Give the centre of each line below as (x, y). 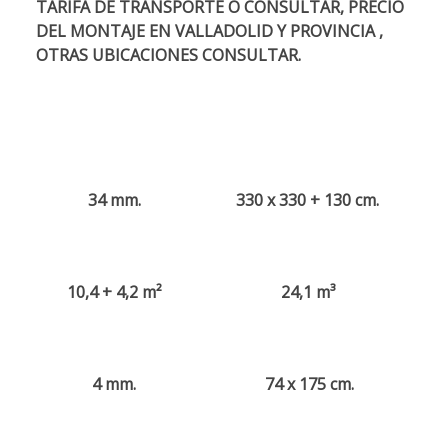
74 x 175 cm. (307, 383)
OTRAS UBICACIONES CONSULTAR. (168, 54)
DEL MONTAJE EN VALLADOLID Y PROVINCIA (205, 30)
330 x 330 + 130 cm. (307, 199)
